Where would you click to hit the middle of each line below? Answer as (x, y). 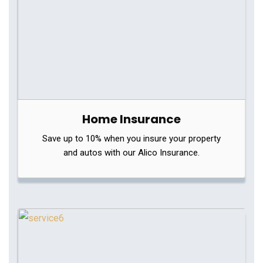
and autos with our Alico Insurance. (131, 153)
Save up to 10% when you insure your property (131, 139)
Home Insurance (131, 119)
